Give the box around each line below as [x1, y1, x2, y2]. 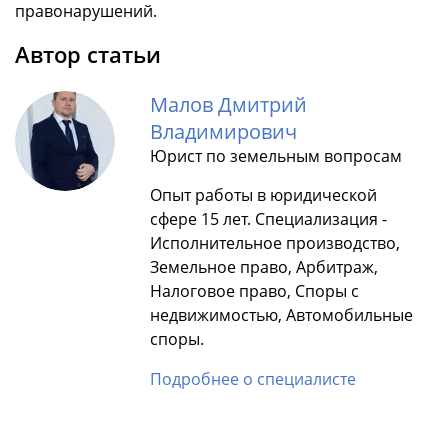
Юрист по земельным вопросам [150, 145, 402, 168]
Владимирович [150, 118, 297, 146]
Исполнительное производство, [150, 232, 400, 255]
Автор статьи [15, 39, 161, 70]
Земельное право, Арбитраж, [150, 256, 378, 279]
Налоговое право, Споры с [150, 280, 359, 303]
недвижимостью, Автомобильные [150, 304, 413, 327]
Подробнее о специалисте [150, 368, 356, 391]
